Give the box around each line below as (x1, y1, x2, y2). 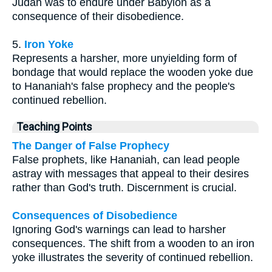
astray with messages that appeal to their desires (12, 168, 249, 180)
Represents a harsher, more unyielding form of (12, 52, 237, 65)
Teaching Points (17, 121, 92, 134)
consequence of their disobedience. (12, 10, 184, 23)
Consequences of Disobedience (12, 209, 177, 222)
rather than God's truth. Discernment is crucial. (12, 182, 237, 194)
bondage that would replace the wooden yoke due (12, 66, 253, 79)
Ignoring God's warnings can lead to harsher (12, 223, 226, 236)
